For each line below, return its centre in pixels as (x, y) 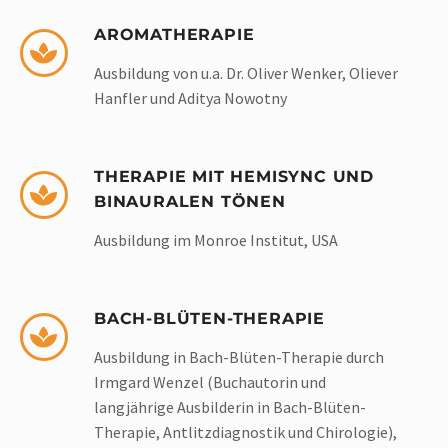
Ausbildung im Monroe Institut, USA (216, 240)
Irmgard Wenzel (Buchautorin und (210, 382)
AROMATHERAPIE (174, 35)
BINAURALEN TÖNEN (190, 202)
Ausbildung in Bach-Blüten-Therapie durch (239, 357)
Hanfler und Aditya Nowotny (190, 98)
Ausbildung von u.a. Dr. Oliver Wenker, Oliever (246, 73)
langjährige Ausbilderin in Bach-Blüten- (230, 407)
